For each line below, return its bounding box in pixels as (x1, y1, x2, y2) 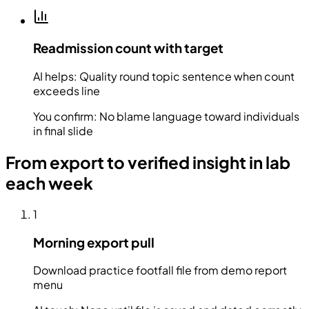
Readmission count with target (33, 40, 223, 57)
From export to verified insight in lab (6, 152, 290, 173)
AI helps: (33, 69, 79, 84)
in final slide (33, 123, 93, 139)
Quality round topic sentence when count (79, 69, 295, 84)
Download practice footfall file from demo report (33, 263, 287, 278)
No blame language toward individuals (99, 109, 299, 124)
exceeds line (33, 83, 100, 99)
